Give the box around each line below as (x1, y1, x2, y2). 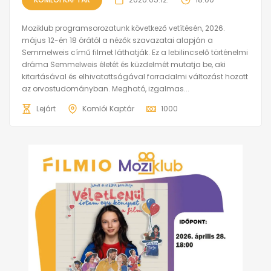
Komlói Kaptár (82, 103, 134, 114)
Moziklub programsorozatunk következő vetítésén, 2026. (22, 22, 225, 33)
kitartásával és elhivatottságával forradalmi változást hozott (22, 71, 248, 82)
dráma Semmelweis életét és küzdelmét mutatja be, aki (22, 59, 226, 70)
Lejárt (36, 103, 56, 114)
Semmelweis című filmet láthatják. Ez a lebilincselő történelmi (22, 47, 248, 57)
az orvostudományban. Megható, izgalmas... (22, 83, 189, 94)
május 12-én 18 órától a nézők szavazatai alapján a (22, 34, 213, 45)
